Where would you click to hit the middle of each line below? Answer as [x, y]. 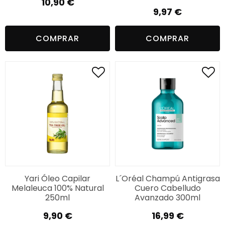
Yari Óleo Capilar [58, 178]
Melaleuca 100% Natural [58, 188]
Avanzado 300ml [167, 197]
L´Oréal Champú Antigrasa [167, 178]
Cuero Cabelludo [167, 188]
